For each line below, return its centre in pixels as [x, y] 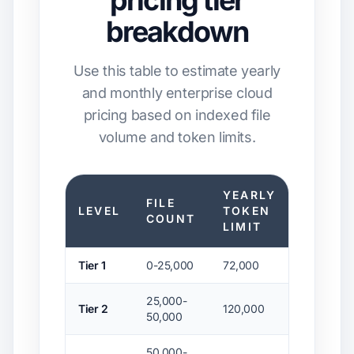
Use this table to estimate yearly [177, 71]
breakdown [177, 32]
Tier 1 [92, 265]
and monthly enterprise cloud [177, 93]
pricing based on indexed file [177, 115]
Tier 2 [93, 309]
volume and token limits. [177, 137]
